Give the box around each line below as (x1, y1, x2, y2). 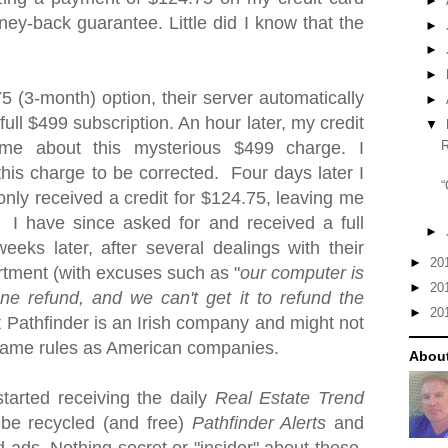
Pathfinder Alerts (191, 413, 327, 433)
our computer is (240, 263, 364, 283)
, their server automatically (151, 88, 364, 108)
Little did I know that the (169, 13, 365, 33)
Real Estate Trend (214, 388, 365, 408)
